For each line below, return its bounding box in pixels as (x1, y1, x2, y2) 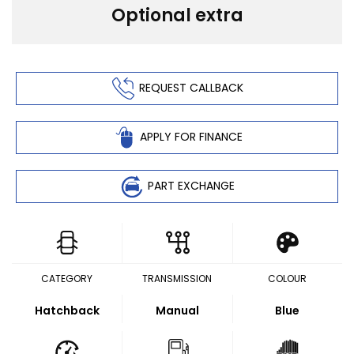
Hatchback (34, 303, 100, 318)
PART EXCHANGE (147, 177, 235, 194)
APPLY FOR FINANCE (139, 128, 243, 145)
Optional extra (111, 3, 243, 28)
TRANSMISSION (142, 272, 212, 285)
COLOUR (267, 272, 307, 285)
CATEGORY (41, 272, 93, 285)
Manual (156, 303, 199, 318)
